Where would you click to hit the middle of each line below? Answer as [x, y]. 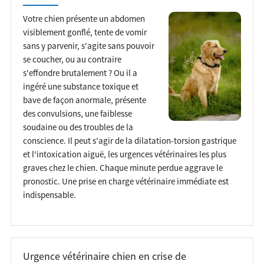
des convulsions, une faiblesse [77, 113]
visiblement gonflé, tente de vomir [85, 32]
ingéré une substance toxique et [80, 86]
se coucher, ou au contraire [72, 59]
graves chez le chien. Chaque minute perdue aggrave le [123, 167]
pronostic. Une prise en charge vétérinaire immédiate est [126, 181]
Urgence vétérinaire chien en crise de [104, 256]
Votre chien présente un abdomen [84, 18]
